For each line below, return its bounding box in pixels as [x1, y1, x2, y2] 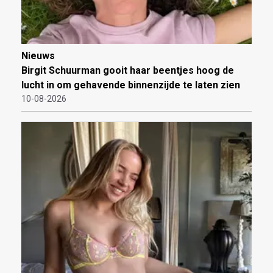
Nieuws [21, 50, 55, 62]
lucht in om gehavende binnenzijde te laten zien [21, 79, 240, 91]
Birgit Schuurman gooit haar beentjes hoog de [21, 65, 234, 77]
